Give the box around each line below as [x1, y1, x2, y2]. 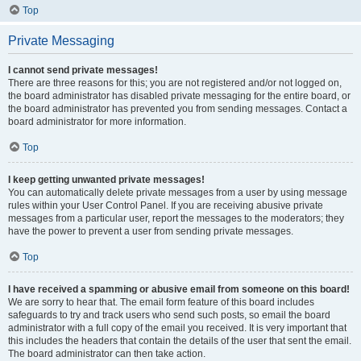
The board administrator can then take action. [8, 348, 205, 359]
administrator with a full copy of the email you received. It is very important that [8, 322, 346, 334]
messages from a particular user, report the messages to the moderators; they [8, 213, 344, 224]
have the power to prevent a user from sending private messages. [8, 226, 293, 237]
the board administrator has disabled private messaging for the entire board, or [8, 90, 351, 102]
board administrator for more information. [8, 116, 186, 127]
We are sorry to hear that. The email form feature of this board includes [8, 297, 314, 308]
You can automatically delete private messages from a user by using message [8, 187, 347, 198]
